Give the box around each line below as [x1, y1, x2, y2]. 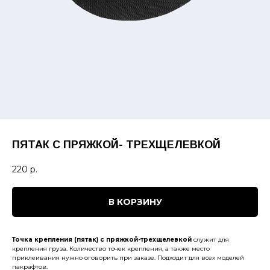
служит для [192, 235, 229, 243]
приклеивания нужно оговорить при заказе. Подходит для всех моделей [12, 253, 244, 262]
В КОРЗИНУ [108, 196, 162, 207]
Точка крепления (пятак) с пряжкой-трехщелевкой [12, 235, 192, 243]
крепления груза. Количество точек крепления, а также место [12, 244, 210, 253]
